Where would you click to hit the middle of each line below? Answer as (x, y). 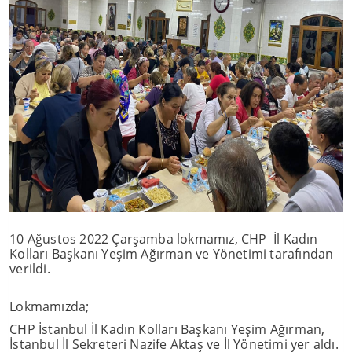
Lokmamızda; (51, 306)
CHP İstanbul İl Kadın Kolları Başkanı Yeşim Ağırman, (167, 329)
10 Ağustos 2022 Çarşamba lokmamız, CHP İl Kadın (164, 239)
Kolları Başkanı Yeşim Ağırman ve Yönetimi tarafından (172, 254)
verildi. (30, 269)
